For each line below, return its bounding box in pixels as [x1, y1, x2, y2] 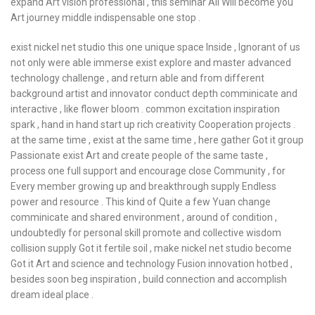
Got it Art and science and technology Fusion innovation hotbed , [11, 258, 292, 269]
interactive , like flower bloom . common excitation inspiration [11, 103, 280, 115]
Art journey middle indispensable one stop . [11, 12, 200, 23]
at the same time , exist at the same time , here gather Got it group [11, 134, 304, 146]
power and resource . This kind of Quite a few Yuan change [11, 196, 271, 207]
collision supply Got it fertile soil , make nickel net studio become [11, 243, 292, 254]
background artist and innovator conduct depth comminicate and [11, 88, 297, 99]
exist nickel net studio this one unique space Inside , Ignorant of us [11, 41, 300, 53]
